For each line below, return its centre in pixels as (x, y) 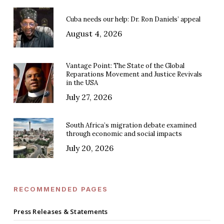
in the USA (82, 83)
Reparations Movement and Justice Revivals (134, 74)
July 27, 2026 (89, 97)
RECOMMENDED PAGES (60, 189)
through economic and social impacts (124, 134)
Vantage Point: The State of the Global (125, 66)
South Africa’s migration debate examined (131, 125)
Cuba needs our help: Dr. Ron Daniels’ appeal (133, 19)
